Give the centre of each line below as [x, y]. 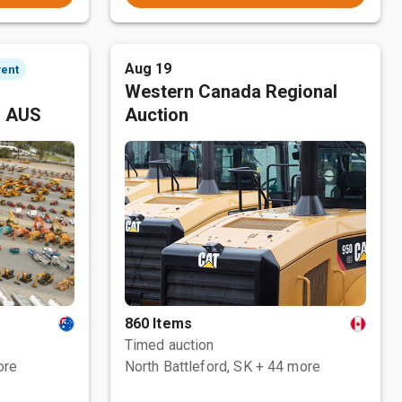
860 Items [158, 323]
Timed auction [169, 345]
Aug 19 [148, 69]
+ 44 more [288, 367]
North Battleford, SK [188, 367]
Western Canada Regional [231, 92]
